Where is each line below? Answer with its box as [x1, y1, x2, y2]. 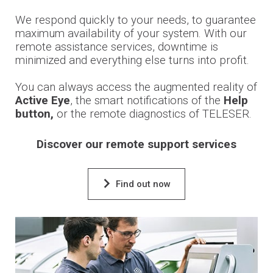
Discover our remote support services [37, 137, 236, 151]
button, [15, 107, 54, 121]
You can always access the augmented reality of [15, 80, 257, 94]
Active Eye [15, 93, 70, 107]
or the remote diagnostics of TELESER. [53, 107, 252, 121]
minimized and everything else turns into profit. [15, 53, 249, 67]
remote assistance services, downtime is [15, 40, 218, 54]
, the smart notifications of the [69, 93, 224, 107]
